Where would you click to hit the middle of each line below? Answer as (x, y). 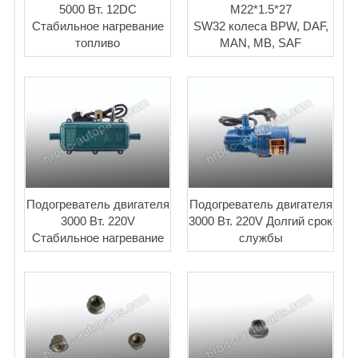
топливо (97, 43)
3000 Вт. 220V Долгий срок (261, 221)
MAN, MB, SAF (261, 43)
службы (261, 237)
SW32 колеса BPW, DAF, (261, 26)
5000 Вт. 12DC (97, 10)
